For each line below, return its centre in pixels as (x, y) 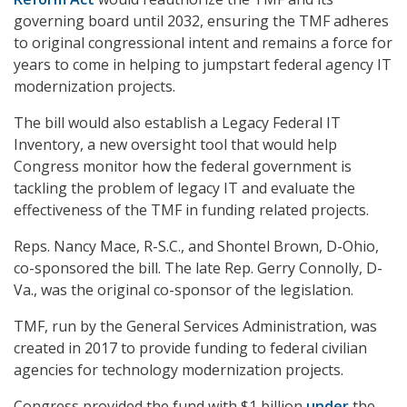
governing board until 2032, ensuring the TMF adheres (201, 21)
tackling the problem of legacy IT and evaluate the (184, 189)
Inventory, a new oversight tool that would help (175, 145)
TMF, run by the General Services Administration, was (195, 327)
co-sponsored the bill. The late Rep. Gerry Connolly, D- (198, 268)
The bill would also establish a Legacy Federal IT (177, 123)
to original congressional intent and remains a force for (203, 43)
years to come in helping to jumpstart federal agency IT (203, 65)
